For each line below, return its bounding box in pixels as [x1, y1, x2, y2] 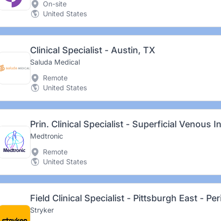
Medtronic [30, 132, 63, 140]
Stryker [30, 206, 54, 214]
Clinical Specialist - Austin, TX [30, 45, 155, 55]
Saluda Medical [30, 58, 80, 66]
